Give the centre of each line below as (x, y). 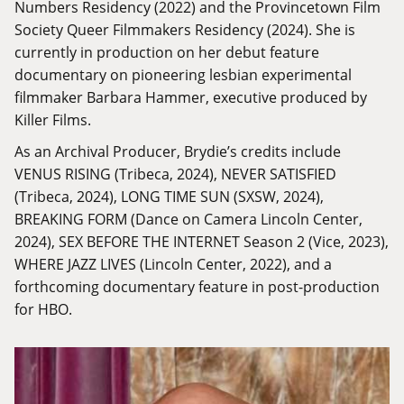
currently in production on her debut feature (167, 52)
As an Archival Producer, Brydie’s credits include (178, 151)
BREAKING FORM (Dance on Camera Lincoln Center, (188, 219)
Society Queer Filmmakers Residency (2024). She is (185, 30)
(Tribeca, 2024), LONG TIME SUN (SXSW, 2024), (169, 197)
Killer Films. (55, 120)
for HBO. (43, 309)
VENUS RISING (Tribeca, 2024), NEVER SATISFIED (175, 174)
